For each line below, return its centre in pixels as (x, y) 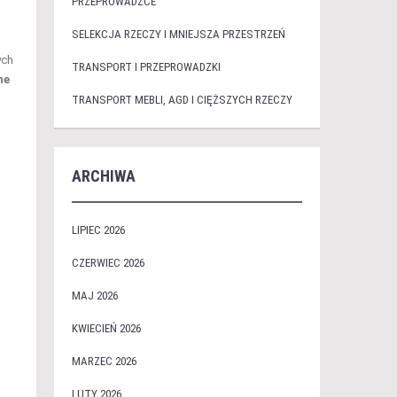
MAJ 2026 (94, 296)
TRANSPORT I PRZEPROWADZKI (146, 67)
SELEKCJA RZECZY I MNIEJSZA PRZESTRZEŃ (178, 34)
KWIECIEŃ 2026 (106, 328)
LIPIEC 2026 (98, 230)
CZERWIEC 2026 (108, 263)
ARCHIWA (103, 176)
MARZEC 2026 (104, 361)
